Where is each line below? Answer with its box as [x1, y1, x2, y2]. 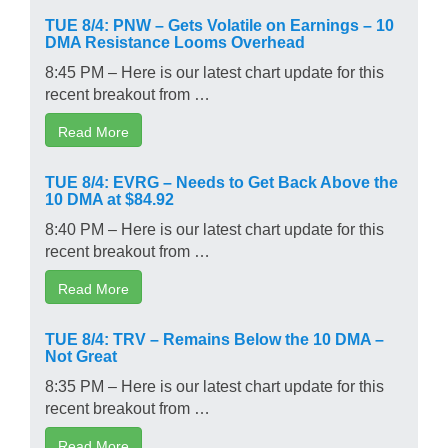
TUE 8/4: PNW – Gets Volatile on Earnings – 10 [45, 15, 394, 32]
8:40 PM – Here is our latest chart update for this [45, 219, 384, 236]
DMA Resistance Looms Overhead [45, 32, 305, 49]
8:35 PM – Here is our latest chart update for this [45, 376, 384, 393]
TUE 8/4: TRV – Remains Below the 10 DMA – [45, 329, 384, 346]
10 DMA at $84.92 [45, 189, 174, 206]
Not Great [45, 346, 117, 363]
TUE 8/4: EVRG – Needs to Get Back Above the [45, 172, 398, 189]
